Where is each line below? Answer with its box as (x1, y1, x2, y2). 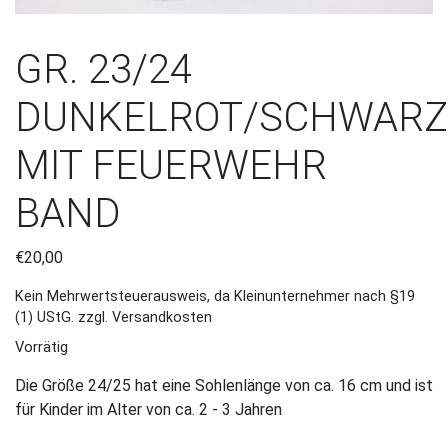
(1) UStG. (15, 308, 74, 326)
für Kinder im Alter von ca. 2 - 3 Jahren (15, 399, 282, 419)
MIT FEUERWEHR (15, 141, 327, 189)
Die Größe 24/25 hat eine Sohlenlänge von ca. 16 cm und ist (15, 375, 433, 395)
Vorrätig (15, 337, 68, 356)
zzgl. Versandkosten (78, 308, 212, 326)
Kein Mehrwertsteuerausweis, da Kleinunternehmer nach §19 (15, 287, 415, 305)
